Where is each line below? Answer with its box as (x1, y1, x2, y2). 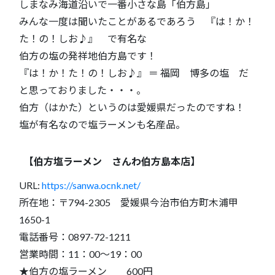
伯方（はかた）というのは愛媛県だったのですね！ (19, 101, 255, 113)
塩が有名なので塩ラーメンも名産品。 (19, 118, 185, 130)
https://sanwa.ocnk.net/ (42, 179, 141, 191)
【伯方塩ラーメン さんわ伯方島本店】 (24, 155, 200, 167)
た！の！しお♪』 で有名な (19, 32, 147, 44)
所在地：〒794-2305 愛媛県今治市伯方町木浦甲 (19, 196, 238, 208)
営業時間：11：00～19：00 (19, 247, 142, 260)
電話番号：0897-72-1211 (19, 230, 141, 242)
